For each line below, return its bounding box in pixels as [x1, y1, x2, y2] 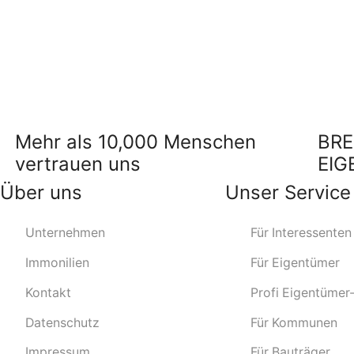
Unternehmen [24, 224, 105, 240]
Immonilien [24, 254, 89, 270]
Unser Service [225, 180, 351, 204]
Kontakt [24, 284, 71, 300]
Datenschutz [24, 314, 100, 330]
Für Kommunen [250, 314, 337, 330]
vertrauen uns [15, 152, 141, 175]
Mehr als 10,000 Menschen [15, 130, 256, 153]
